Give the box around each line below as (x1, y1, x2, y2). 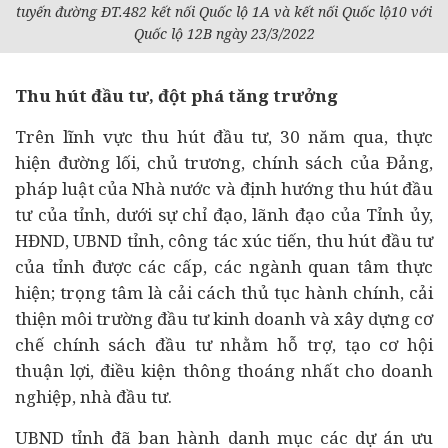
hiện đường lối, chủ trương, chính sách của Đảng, (15, 151, 433, 174)
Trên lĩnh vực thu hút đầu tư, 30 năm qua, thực (15, 125, 433, 148)
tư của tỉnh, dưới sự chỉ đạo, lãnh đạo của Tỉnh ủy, (15, 203, 433, 226)
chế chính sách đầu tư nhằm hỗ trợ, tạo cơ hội (15, 333, 433, 356)
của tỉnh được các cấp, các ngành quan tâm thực (15, 255, 433, 278)
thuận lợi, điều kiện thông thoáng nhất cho (15, 359, 381, 382)
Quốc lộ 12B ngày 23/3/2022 (133, 24, 315, 43)
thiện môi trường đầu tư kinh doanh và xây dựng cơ (15, 307, 433, 330)
